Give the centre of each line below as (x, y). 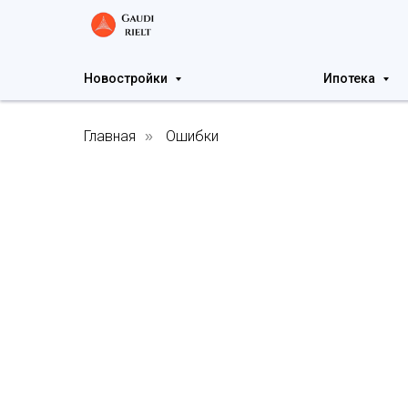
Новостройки (127, 78)
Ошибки (192, 136)
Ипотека (351, 78)
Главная (110, 136)
